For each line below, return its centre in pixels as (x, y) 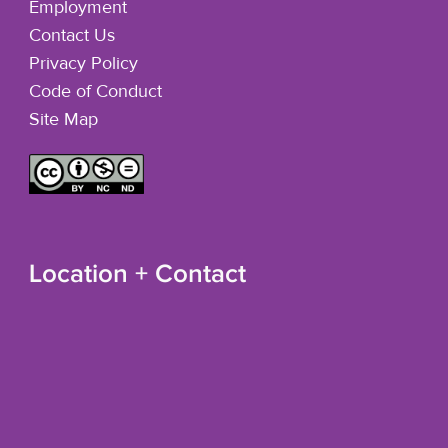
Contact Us (71, 36)
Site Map (63, 120)
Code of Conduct (95, 92)
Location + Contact (137, 274)
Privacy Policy (83, 64)
